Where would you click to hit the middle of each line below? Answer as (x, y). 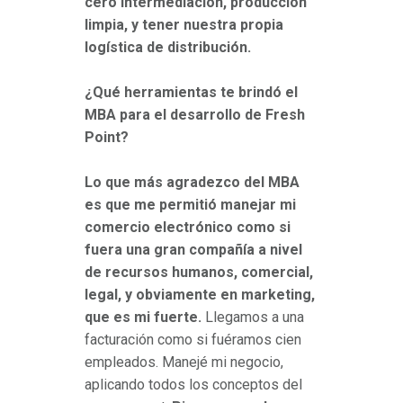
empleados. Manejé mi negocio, (184, 363)
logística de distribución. (168, 48)
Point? (107, 138)
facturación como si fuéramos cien (193, 340)
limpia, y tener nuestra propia (184, 25)
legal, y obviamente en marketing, (200, 295)
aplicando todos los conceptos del (193, 385)
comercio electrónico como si (188, 228)
